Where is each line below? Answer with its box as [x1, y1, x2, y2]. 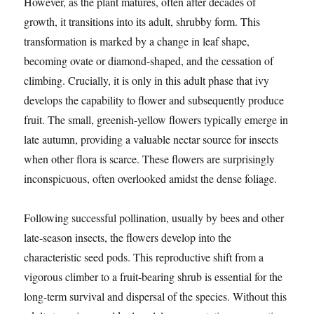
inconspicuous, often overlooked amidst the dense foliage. [24, 171, 278, 186]
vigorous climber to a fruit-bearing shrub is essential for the [24, 269, 283, 285]
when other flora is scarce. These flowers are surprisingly [24, 151, 275, 167]
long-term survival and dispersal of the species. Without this [24, 289, 287, 304]
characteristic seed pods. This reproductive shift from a [24, 250, 264, 265]
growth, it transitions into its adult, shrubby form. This [24, 14, 261, 29]
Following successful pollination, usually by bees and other [24, 210, 285, 226]
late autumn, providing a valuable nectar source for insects [24, 132, 279, 147]
